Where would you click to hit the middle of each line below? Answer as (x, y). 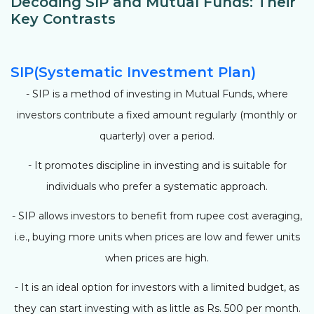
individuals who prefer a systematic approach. (157, 186)
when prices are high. (157, 258)
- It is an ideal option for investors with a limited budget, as (157, 287)
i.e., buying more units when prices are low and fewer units (157, 237)
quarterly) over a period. (157, 136)
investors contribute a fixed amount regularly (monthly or (157, 115)
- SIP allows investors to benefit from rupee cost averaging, (157, 216)
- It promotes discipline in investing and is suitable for (157, 165)
